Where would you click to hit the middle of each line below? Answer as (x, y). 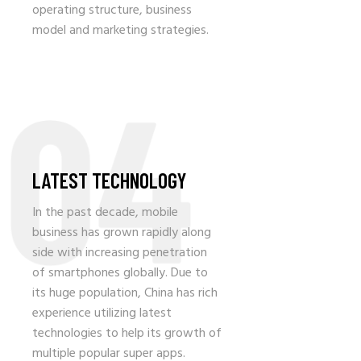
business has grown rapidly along (122, 233)
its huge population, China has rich (125, 294)
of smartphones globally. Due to (120, 274)
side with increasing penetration (120, 253)
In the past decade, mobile (105, 213)
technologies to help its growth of (127, 334)
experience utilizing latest (102, 314)
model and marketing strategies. (120, 31)
